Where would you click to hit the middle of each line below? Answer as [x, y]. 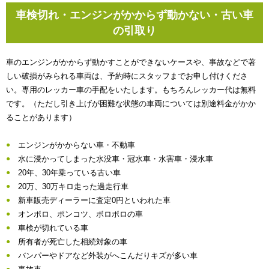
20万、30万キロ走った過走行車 [73, 186]
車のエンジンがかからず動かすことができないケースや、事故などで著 [131, 62]
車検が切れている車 [53, 228]
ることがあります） [41, 117]
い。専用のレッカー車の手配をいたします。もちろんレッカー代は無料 [131, 89]
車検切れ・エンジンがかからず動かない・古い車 [134, 15]
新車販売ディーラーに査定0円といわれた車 [94, 200]
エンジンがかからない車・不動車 [77, 145]
